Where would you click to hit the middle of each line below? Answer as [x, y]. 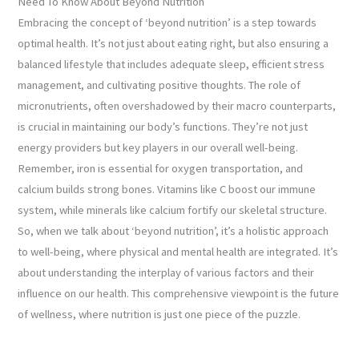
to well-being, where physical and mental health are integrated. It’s [178, 251]
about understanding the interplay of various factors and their [166, 272]
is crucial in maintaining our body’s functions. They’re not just [163, 126]
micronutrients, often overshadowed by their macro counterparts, [177, 105]
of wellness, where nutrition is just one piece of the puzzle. [159, 314]
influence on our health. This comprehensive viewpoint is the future [179, 293]
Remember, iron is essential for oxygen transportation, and [161, 168]
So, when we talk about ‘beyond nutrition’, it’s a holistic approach [173, 230]
